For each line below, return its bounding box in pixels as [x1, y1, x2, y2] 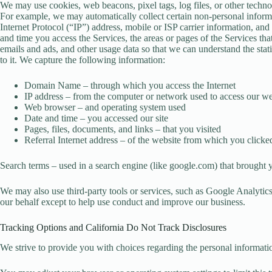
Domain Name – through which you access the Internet [24, 80, 236, 91]
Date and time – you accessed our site [24, 113, 168, 124]
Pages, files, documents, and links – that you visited [24, 124, 221, 135]
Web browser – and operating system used [24, 102, 186, 113]
